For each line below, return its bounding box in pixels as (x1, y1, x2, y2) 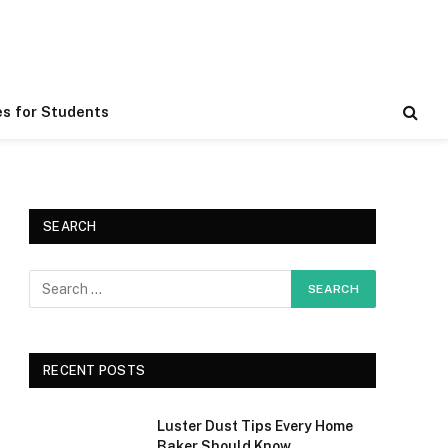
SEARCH (43, 219, 97, 234)
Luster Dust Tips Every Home (157, 418, 353, 434)
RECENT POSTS (43, 363, 146, 378)
